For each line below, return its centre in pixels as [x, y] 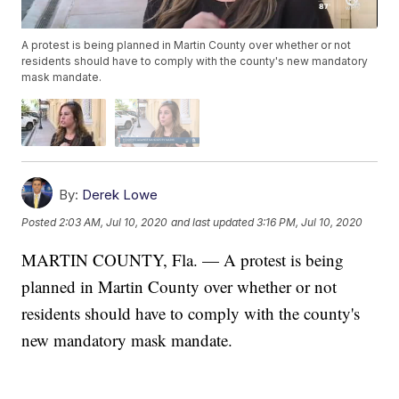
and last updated [213, 223]
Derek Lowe [120, 194]
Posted [41, 223]
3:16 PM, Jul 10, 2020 [310, 223]
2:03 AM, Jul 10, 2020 [114, 223]
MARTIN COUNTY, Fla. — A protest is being [183, 259]
